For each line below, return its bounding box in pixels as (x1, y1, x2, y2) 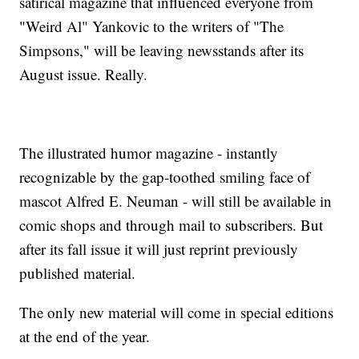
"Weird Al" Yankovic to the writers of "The (19, 16, 284, 37)
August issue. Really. (19, 64, 148, 85)
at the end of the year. (19, 326, 151, 347)
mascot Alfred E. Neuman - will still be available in (19, 191, 333, 212)
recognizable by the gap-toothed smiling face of (19, 167, 311, 188)
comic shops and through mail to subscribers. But (19, 215, 324, 236)
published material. (19, 263, 136, 284)
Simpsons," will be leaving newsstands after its (19, 40, 305, 61)
